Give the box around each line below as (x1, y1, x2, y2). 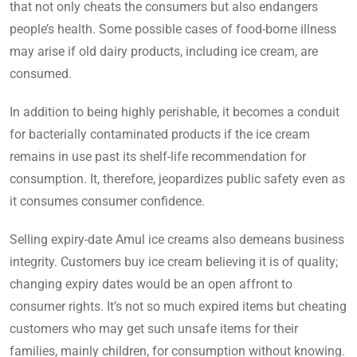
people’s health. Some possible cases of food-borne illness (10, 22, 336, 37)
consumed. (10, 66, 72, 82)
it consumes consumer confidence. (10, 194, 205, 210)
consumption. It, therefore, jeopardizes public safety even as (10, 171, 345, 187)
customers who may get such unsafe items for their (10, 321, 298, 337)
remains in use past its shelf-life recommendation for (10, 149, 306, 165)
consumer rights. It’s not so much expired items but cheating (10, 299, 347, 315)
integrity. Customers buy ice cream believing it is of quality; (10, 254, 338, 270)
